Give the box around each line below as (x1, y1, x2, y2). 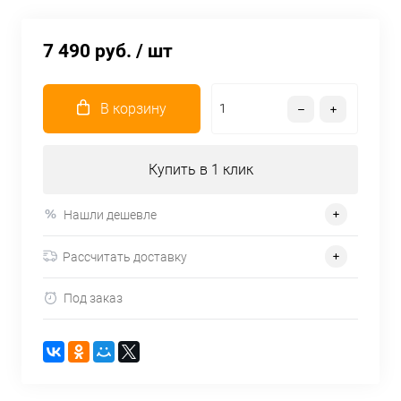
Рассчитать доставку (63, 249, 187, 264)
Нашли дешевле (64, 207, 157, 222)
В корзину (100, 100, 166, 117)
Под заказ (64, 291, 123, 306)
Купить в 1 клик (148, 161, 253, 178)
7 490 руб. (43, 40, 132, 62)
